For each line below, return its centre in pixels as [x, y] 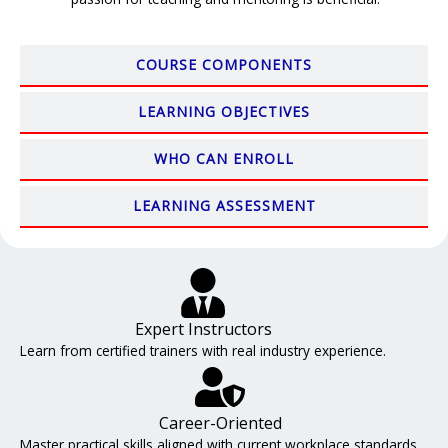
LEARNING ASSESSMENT [224, 206]
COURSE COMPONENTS [224, 65]
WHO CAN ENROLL [224, 159]
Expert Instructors [203, 329]
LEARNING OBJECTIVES [224, 112]
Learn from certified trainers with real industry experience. [203, 351]
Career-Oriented [220, 423]
